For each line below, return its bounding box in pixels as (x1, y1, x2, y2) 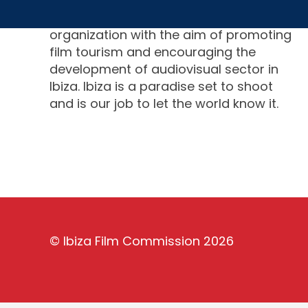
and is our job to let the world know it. (49, 95, 278, 112)
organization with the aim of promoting (49, 26, 291, 43)
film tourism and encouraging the (49, 43, 256, 60)
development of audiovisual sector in (49, 60, 278, 78)
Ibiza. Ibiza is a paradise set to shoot (49, 78, 273, 95)
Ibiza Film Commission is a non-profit (49, 9, 278, 26)
